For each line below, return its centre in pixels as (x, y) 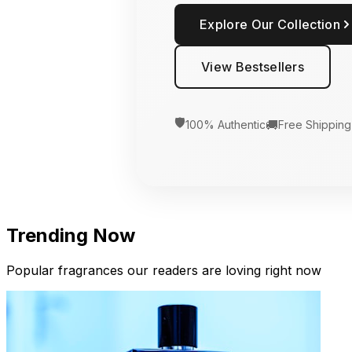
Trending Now (71, 235)
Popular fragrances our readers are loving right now (164, 270)
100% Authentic (225, 125)
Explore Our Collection (270, 25)
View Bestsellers (253, 67)
